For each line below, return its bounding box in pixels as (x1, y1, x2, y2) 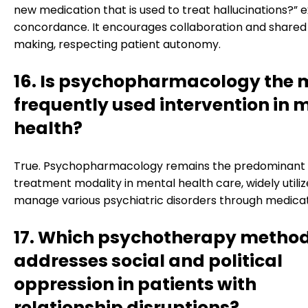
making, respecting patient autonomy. (14, 36, 221, 52)
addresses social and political (14, 248, 283, 273)
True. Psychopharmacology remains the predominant (14, 157, 305, 174)
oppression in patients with (14, 272, 256, 296)
